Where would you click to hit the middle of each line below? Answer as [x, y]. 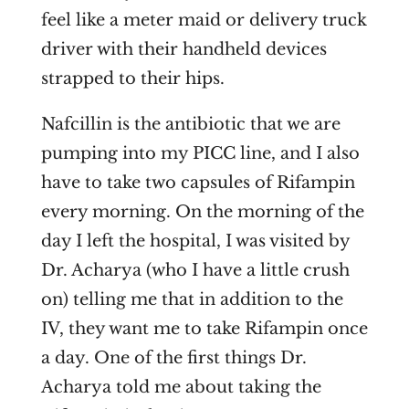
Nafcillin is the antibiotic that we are [190, 125]
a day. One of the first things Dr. [173, 358]
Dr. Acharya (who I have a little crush [195, 271]
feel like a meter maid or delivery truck [204, 21]
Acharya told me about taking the [181, 388]
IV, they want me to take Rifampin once [204, 329]
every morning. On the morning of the [202, 212]
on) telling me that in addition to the [192, 300]
